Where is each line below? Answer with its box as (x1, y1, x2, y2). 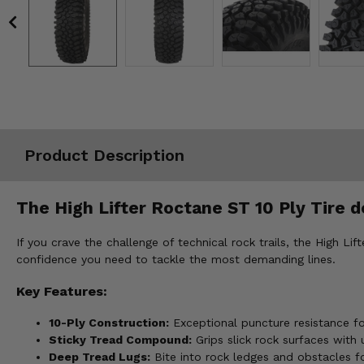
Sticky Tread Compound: (49, 333, 192, 347)
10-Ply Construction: (49, 316, 169, 330)
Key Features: (16, 283, 107, 299)
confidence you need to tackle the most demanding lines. (16, 253, 336, 266)
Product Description (24, 145, 184, 165)
